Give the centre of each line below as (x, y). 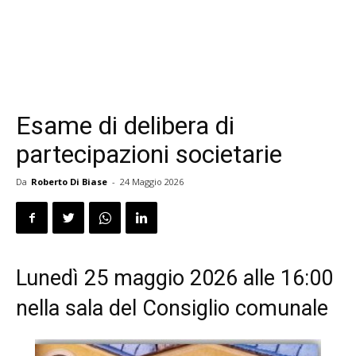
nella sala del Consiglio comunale (172, 308)
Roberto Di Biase (69, 182)
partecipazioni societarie (149, 154)
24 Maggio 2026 (152, 182)
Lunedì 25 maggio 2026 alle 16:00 (174, 278)
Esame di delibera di (125, 126)
